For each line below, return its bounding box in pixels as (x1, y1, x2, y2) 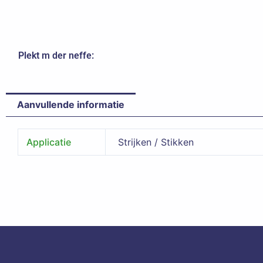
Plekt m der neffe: (18, 49, 94, 61)
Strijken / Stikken (118, 136, 194, 149)
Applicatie (26, 136, 72, 149)
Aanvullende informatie (17, 99, 125, 111)
